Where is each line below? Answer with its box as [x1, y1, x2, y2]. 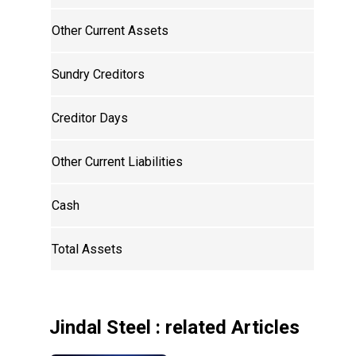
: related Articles [151, 316, 300, 339]
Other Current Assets [52, 23, 169, 39]
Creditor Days [52, 110, 129, 126]
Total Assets [52, 242, 123, 257]
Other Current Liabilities [52, 154, 184, 170]
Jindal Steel [49, 316, 152, 339]
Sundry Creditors [52, 67, 145, 83]
